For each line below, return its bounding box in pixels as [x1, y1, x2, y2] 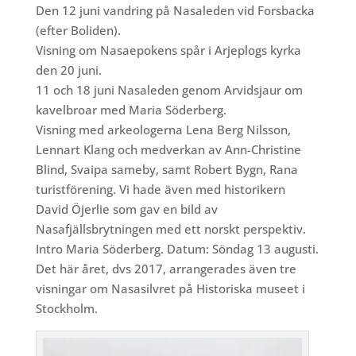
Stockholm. [35, 300, 98, 317]
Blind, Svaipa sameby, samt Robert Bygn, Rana [35, 161, 298, 178]
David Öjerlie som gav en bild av [35, 201, 218, 218]
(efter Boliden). [35, 22, 121, 39]
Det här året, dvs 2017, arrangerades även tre [35, 261, 296, 277]
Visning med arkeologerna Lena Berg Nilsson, [35, 122, 291, 138]
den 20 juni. [35, 62, 102, 79]
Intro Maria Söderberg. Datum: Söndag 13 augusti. [35, 241, 319, 257]
